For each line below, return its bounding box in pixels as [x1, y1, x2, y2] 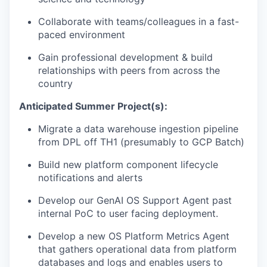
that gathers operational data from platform [38, 243, 237, 256]
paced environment [38, 29, 125, 41]
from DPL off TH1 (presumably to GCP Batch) [38, 136, 244, 148]
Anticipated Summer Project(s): [19, 100, 167, 113]
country [38, 77, 73, 90]
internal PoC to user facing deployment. [38, 207, 218, 220]
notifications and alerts [38, 172, 142, 184]
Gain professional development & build [38, 51, 213, 64]
